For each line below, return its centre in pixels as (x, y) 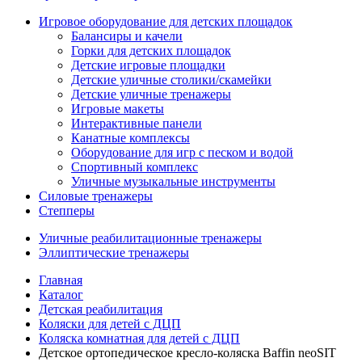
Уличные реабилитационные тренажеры (150, 238)
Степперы (67, 210)
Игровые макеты (118, 109)
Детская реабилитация (101, 309)
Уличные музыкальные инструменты (173, 181)
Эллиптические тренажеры (114, 253)
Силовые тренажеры (96, 196)
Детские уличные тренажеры (151, 94)
